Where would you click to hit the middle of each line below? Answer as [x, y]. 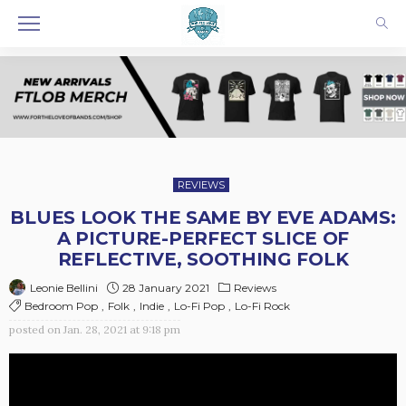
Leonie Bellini [64, 288]
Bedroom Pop [61, 306]
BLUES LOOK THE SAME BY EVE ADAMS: [203, 217]
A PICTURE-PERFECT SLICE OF [203, 238]
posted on [35, 330]
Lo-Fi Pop [199, 306]
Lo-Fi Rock [262, 306]
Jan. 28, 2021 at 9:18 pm [122, 330]
